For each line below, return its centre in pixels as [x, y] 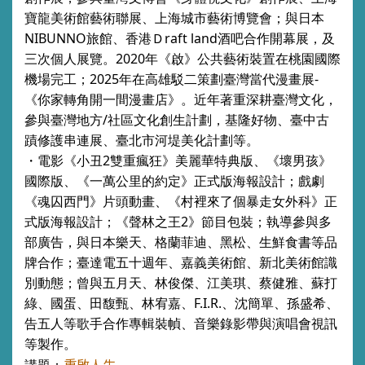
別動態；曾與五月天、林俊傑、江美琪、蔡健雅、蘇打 [181, 283]
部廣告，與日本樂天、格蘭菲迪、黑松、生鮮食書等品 [181, 242]
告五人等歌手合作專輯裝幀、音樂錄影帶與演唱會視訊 [181, 323]
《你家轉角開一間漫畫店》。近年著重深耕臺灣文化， [181, 99]
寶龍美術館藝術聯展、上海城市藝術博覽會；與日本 [174, 18]
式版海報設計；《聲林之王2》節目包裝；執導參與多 [178, 222]
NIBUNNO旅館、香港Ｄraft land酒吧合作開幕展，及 [180, 38]
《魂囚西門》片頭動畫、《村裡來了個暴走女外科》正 [181, 201]
